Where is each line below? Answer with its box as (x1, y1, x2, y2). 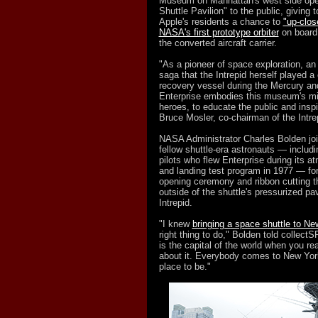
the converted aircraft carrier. (158, 38, 277, 48)
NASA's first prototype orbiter (158, 27, 279, 38)
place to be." (158, 261, 211, 272)
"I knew (158, 219, 192, 229)
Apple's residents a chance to (158, 16, 283, 27)
